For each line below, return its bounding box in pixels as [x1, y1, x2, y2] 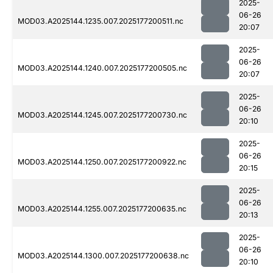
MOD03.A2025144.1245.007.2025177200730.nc [18, 110, 187, 120]
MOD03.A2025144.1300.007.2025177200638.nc [18, 251, 189, 261]
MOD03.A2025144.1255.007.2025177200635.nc [18, 204, 186, 214]
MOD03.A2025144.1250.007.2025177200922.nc [18, 157, 186, 167]
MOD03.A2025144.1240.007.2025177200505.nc [18, 63, 187, 73]
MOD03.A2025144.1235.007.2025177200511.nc [18, 16, 183, 26]
